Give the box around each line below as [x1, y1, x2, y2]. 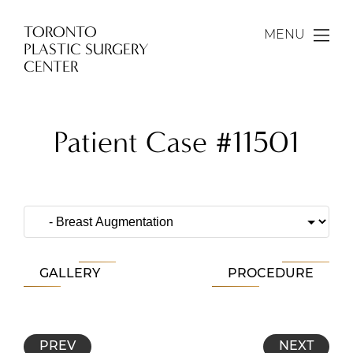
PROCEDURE [228, 268, 314, 281]
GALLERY [39, 268, 100, 281]
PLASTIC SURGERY [24, 40, 148, 58]
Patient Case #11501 [54, 124, 299, 160]
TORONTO [24, 23, 97, 41]
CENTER [24, 58, 79, 76]
